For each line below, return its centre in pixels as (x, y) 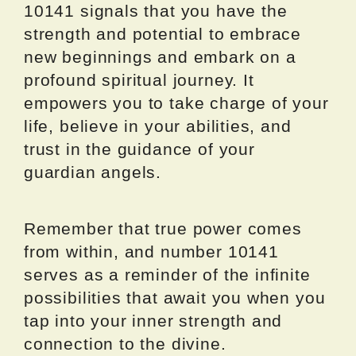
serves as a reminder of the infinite (167, 275)
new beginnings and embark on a (160, 57)
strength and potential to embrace (163, 34)
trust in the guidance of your (139, 149)
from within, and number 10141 (151, 252)
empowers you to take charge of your (176, 103)
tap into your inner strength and (153, 321)
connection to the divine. (125, 344)
